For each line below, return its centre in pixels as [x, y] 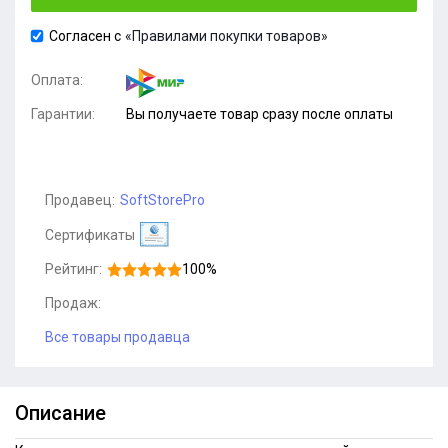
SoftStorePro [162, 200]
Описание [60, 413]
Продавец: [80, 200]
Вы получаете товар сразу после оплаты [259, 114]
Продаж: [73, 303]
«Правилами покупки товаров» [226, 36]
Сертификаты [90, 234]
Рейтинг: [73, 269]
